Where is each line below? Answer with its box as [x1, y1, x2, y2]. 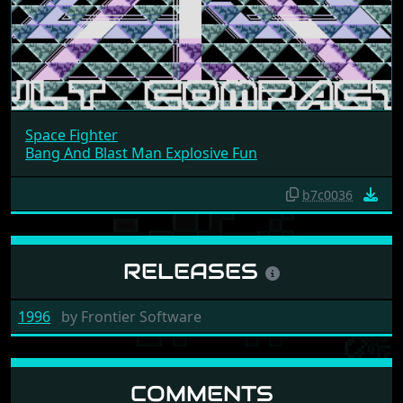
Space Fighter [25, 124, 118, 145]
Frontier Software [77, 306, 201, 327]
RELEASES [123, 256, 265, 285]
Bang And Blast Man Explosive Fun [25, 142, 257, 163]
